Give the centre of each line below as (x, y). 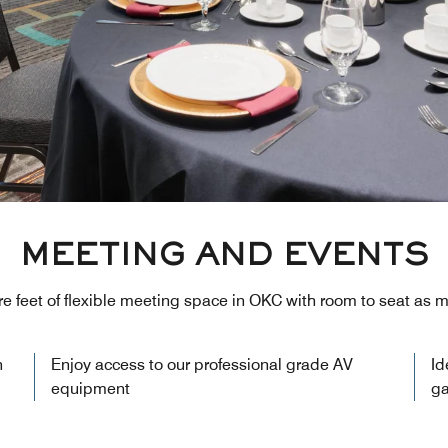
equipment (90, 389)
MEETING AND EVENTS (224, 258)
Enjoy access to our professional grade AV (202, 365)
